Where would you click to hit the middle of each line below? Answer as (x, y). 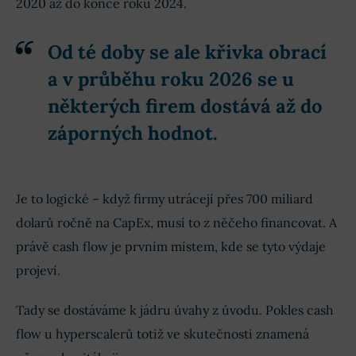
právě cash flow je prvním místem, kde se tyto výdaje (171, 247)
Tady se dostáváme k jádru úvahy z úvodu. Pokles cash (175, 310)
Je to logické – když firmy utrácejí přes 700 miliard (164, 199)
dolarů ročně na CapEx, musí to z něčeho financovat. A (176, 223)
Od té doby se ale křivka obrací (187, 52)
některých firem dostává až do (185, 106)
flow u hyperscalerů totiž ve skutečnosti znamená (163, 334)
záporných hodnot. (133, 133)
